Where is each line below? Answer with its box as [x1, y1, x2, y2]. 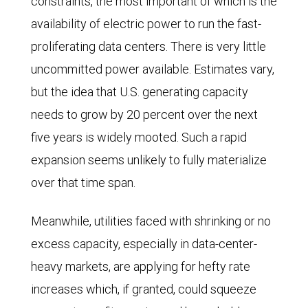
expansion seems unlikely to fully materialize [31, 152, 267, 168]
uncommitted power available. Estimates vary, [31, 61, 274, 78]
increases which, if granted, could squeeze [31, 281, 256, 298]
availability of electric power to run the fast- [31, 16, 261, 32]
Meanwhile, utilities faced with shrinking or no [31, 213, 271, 230]
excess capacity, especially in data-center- [31, 236, 257, 252]
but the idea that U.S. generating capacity [31, 84, 248, 100]
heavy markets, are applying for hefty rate [31, 258, 250, 275]
